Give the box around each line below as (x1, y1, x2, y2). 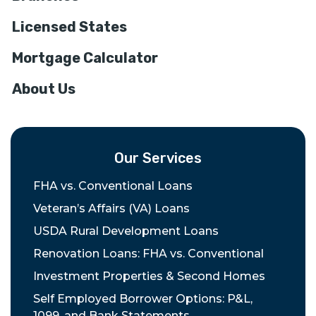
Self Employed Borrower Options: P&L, (33, 291, 253, 305)
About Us (12, 80, 75, 97)
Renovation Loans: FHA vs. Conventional (33, 246, 264, 260)
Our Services (114, 149, 202, 166)
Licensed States (12, 18, 127, 35)
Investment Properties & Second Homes (33, 269, 265, 283)
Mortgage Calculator (12, 49, 158, 66)
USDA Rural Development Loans (33, 224, 219, 238)
